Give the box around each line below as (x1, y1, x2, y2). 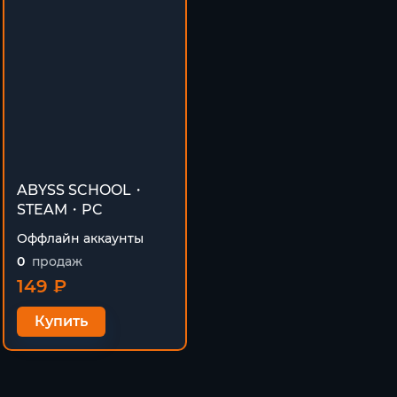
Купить (35, 312, 88, 330)
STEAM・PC (17, 200, 103, 218)
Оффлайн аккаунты (17, 230, 144, 246)
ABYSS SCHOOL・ (17, 181, 145, 198)
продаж (32, 253, 82, 269)
